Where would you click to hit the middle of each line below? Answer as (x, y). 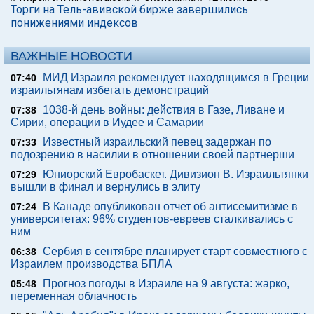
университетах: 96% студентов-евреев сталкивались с (152, 219)
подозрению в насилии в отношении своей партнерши (152, 155)
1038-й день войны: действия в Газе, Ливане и (164, 110)
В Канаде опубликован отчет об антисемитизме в (170, 206)
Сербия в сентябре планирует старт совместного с (175, 251)
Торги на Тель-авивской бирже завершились (129, 9)
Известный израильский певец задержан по (157, 142)
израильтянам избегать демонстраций (110, 90)
